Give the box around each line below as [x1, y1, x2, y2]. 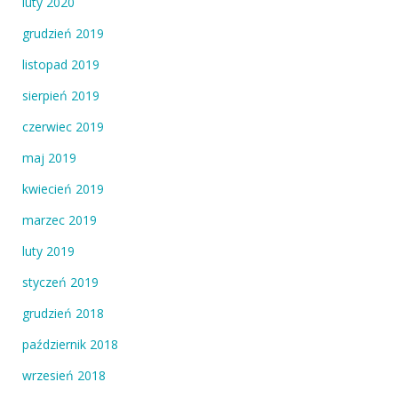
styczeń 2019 [22, 274, 99, 291]
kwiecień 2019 [22, 180, 104, 198]
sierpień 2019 [22, 87, 99, 105]
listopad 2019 [22, 56, 99, 74]
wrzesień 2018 [22, 367, 106, 385]
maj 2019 [22, 149, 76, 167]
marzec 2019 [22, 211, 97, 229]
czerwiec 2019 [22, 118, 104, 136]
